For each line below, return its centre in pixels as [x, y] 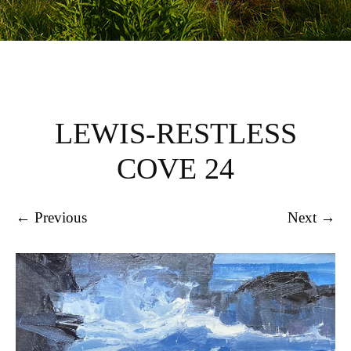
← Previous [51, 217]
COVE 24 [175, 168]
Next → [311, 217]
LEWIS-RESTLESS [175, 133]
